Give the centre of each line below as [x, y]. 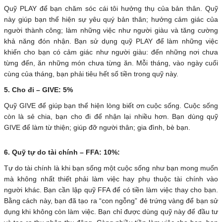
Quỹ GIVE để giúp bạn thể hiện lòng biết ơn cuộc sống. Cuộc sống [111, 106]
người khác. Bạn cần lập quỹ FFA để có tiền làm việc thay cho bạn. [111, 190]
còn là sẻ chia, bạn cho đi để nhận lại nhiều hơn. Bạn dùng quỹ [111, 117]
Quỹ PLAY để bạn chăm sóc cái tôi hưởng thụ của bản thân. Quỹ [111, 9]
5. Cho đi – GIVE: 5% [38, 90]
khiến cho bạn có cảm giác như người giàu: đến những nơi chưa [111, 52]
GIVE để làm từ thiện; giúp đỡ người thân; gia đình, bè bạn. [97, 128]
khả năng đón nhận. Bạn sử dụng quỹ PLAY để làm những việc [111, 41]
